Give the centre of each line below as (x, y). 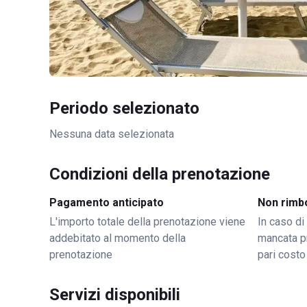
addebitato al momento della (118, 238)
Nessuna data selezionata (112, 134)
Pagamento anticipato (107, 202)
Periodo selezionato (124, 108)
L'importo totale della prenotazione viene (147, 222)
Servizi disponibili (115, 295)
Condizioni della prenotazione (160, 174)
